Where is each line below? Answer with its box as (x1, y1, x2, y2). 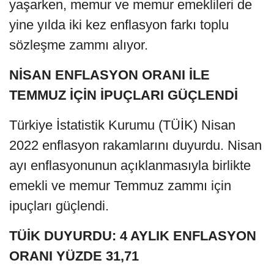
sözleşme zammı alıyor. (9, 37, 148, 53)
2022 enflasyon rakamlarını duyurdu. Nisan (9, 138, 262, 154)
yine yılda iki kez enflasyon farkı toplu (9, 17, 229, 33)
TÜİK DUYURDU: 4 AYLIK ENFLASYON (9, 228, 256, 244)
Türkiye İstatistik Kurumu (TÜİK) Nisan (9, 117, 235, 133)
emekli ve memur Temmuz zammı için (9, 178, 231, 194)
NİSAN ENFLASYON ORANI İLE (9, 67, 210, 83)
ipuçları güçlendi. (9, 198, 109, 214)
